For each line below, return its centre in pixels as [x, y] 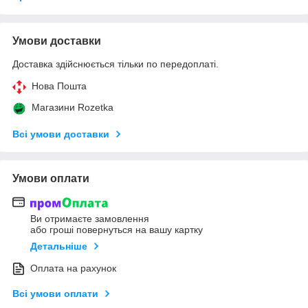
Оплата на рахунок [73, 268]
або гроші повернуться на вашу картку [117, 229]
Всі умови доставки [61, 134]
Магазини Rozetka [73, 108]
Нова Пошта [59, 86]
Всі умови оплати [55, 293]
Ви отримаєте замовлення [90, 218]
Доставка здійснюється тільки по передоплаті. [115, 64]
